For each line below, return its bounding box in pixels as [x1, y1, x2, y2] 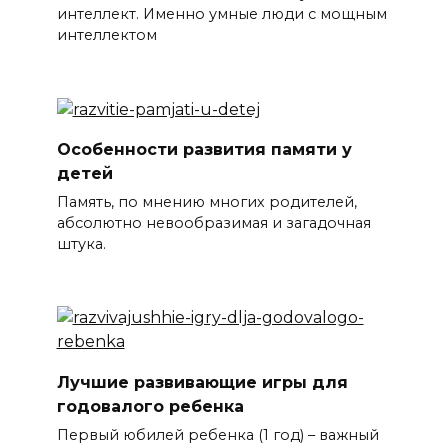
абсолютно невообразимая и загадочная [56, 213, 371, 232]
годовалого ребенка [56, 396, 244, 416]
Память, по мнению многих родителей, [56, 192, 357, 211]
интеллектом [56, 26, 157, 45]
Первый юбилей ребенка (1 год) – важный [56, 425, 379, 444]
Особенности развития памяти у [56, 139, 352, 159]
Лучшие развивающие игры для [56, 372, 348, 392]
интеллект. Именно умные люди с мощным [56, 5, 387, 24]
